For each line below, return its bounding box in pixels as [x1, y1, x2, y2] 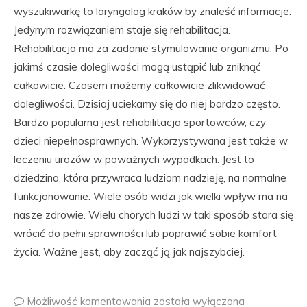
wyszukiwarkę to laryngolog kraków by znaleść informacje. [14, 5, 291, 18]
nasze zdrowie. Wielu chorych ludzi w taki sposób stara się [14, 208, 293, 221]
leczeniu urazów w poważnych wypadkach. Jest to [14, 153, 254, 166]
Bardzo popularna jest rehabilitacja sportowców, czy [14, 116, 266, 129]
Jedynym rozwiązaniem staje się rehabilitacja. [14, 23, 230, 36]
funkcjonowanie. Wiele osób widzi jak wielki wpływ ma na [14, 190, 288, 203]
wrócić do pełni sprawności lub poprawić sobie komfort [14, 227, 277, 240]
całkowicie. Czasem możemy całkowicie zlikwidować [14, 79, 265, 92]
